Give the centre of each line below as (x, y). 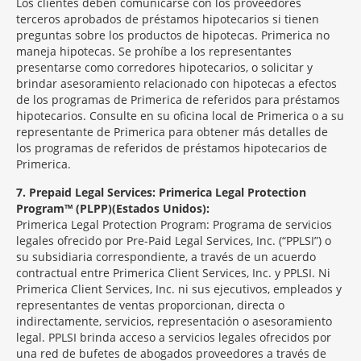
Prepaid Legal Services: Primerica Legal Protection (166, 192)
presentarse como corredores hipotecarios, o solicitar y (164, 67)
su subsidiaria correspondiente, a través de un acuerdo (166, 257)
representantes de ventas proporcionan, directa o (150, 305)
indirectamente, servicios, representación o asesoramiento (174, 321)
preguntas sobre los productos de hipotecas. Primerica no (173, 35)
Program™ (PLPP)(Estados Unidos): (113, 208)
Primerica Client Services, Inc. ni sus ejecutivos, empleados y (179, 289)
